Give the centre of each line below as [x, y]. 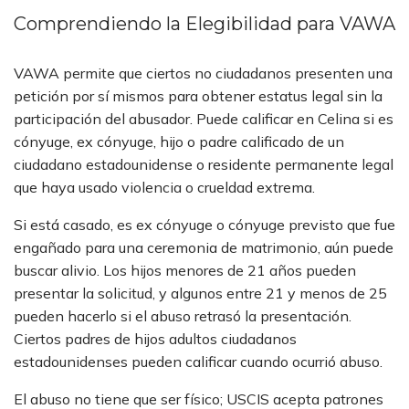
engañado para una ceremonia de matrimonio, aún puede [204, 247]
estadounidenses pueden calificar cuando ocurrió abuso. [198, 362]
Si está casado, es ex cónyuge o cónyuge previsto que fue [204, 225]
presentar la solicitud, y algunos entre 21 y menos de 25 [200, 293]
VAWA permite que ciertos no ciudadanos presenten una [203, 73]
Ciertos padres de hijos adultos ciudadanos [155, 339]
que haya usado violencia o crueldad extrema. [164, 187]
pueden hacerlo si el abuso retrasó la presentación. [183, 316]
